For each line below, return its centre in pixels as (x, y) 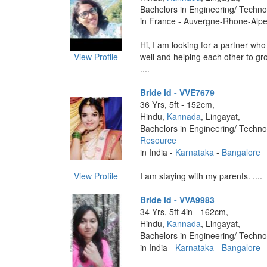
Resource (158, 140)
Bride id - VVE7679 (177, 92)
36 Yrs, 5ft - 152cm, (177, 104)
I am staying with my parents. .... (201, 176)
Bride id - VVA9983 (177, 200)
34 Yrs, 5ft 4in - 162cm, (184, 212)
